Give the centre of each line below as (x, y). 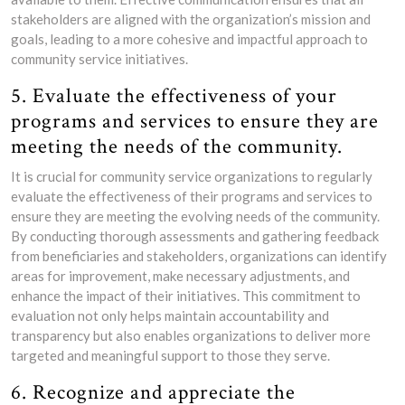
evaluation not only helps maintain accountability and (170, 316)
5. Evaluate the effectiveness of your (174, 96)
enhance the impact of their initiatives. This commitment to (186, 296)
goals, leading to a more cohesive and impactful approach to (189, 39)
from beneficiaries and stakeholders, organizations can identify (199, 256)
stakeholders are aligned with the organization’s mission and (191, 19)
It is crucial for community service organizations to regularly (192, 176)
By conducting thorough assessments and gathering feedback (195, 236)
